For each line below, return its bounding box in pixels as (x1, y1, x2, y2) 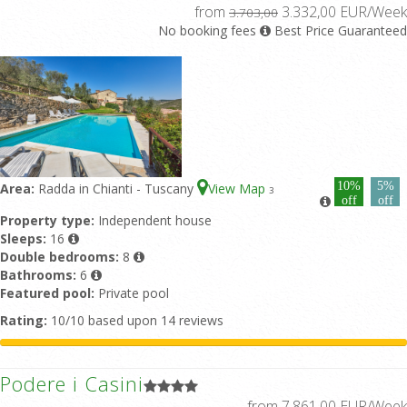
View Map (208, 180, 269, 197)
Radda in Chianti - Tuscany (38, 180, 197, 197)
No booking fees (158, 22, 256, 39)
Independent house (98, 212, 212, 229)
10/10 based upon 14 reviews (47, 312, 223, 329)
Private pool (98, 284, 169, 302)
